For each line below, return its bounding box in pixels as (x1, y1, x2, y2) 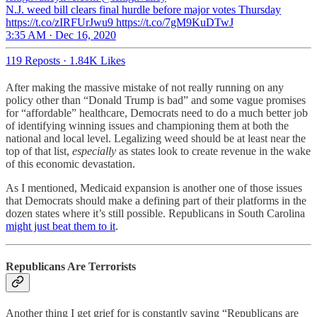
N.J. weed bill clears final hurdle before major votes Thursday (6, 3, 281, 16)
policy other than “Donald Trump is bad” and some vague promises (6, 93, 306, 106)
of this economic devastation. (6, 157, 135, 170)
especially (72, 144, 116, 157)
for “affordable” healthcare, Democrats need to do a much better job (6, 106, 308, 119)
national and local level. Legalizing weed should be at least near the (6, 132, 306, 144)
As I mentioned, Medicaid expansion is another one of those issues (6, 181, 302, 194)
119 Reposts (6, 54, 60, 67)
